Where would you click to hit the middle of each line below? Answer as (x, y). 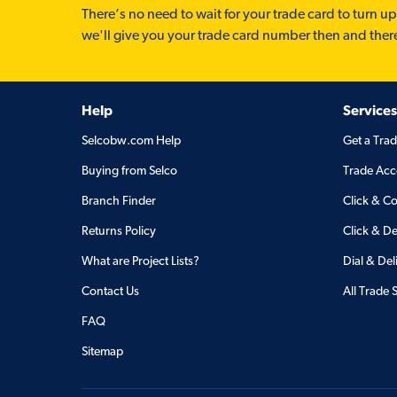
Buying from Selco (129, 171)
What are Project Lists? (140, 261)
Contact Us (110, 291)
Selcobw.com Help (131, 140)
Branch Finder (119, 201)
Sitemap (102, 351)
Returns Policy (119, 231)
